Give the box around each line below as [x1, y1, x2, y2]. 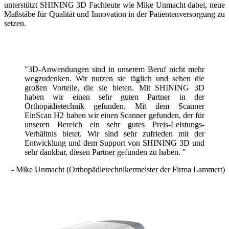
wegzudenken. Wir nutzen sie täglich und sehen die [25, 74, 204, 83]
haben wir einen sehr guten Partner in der [25, 93, 204, 102]
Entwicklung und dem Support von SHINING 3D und [25, 139, 204, 148]
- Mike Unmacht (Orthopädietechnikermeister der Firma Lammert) [11, 165, 225, 174]
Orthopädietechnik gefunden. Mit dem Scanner [25, 102, 204, 111]
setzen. [4, 19, 26, 28]
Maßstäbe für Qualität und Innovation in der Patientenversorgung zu [4, 10, 225, 19]
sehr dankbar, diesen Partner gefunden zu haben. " [25, 148, 186, 157]
